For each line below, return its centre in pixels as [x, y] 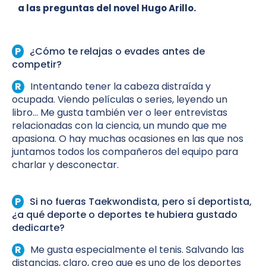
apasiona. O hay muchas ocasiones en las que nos [128, 139]
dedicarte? [38, 228]
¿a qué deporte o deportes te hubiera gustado [125, 215]
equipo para [209, 152]
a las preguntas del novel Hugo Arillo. [107, 8]
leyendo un [202, 100]
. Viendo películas [95, 100]
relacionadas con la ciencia [75, 126]
